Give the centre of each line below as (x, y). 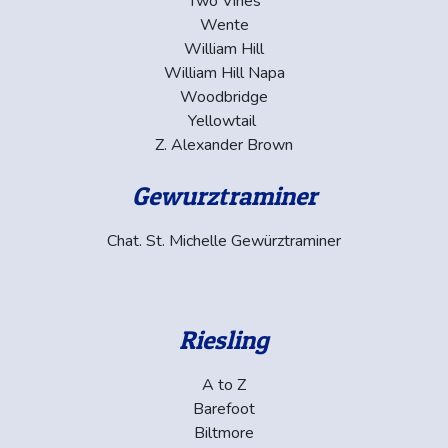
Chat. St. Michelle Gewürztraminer (224, 240)
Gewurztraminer (224, 195)
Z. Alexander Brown (224, 144)
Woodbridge (224, 96)
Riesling (224, 339)
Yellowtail (224, 120)
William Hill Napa (224, 72)
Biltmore (224, 432)
